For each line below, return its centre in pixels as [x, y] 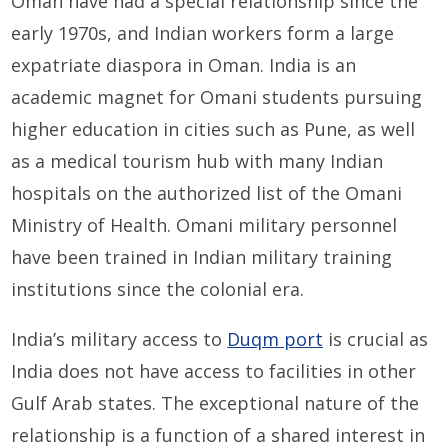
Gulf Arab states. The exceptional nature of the [215, 403]
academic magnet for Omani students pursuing [217, 97]
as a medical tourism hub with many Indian [197, 161]
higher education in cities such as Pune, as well [213, 129]
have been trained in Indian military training [202, 257]
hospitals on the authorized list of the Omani [207, 193]
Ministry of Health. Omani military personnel [204, 225]
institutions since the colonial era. [158, 289]
